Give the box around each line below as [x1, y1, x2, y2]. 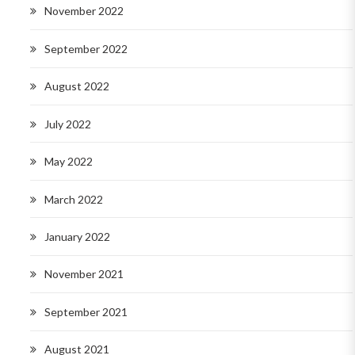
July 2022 [44, 116, 91, 131]
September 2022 [44, 41, 128, 55]
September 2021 [44, 304, 128, 319]
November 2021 [44, 267, 124, 281]
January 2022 [44, 230, 110, 244]
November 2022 [44, 4, 124, 18]
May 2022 [44, 155, 93, 169]
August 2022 [44, 79, 109, 94]
